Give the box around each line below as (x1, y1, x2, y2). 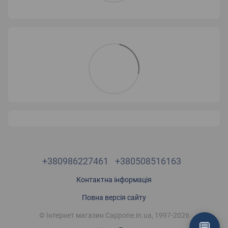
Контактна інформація (76, 176, 152, 184)
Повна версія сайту (82, 193, 146, 202)
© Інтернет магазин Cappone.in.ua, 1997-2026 (39, 211, 189, 219)
